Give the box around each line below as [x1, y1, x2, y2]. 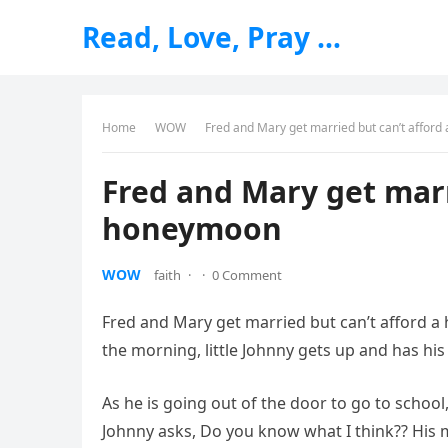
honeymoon [102, 208, 282, 249]
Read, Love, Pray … [82, 18, 341, 56]
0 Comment [212, 266, 282, 284]
